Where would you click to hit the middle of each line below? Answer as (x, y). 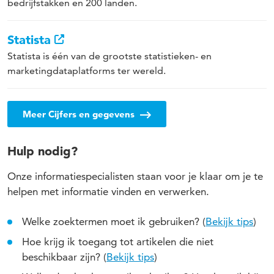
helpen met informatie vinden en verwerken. (108, 191)
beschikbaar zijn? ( (64, 257)
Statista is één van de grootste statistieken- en (109, 56)
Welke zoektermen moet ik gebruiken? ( (114, 221)
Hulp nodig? (43, 151)
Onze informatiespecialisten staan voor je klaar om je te (135, 176)
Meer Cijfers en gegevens (80, 114)
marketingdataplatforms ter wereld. (87, 71)
